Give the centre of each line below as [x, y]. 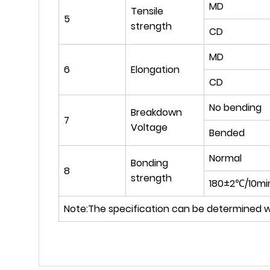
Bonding [149, 163]
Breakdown [156, 113]
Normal [225, 159]
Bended [227, 133]
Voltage [149, 128]
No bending [235, 108]
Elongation [155, 70]
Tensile [147, 11]
